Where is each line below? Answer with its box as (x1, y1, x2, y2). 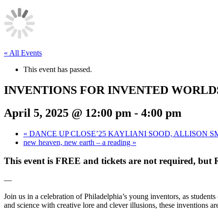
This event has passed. (23, 65, 92, 73)
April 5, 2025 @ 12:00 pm (4, 106, 131, 119)
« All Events (4, 48, 42, 57)
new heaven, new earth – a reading (23, 138, 132, 146)
